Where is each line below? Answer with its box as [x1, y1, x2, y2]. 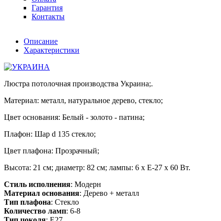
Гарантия [32, 3, 63, 12]
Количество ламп [4, 206, 66, 215]
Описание [24, 37, 58, 45]
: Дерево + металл [79, 188, 139, 197]
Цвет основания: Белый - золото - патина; [4, 112, 145, 121]
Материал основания [4, 188, 79, 197]
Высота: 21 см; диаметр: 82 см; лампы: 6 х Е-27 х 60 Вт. [4, 163, 190, 172]
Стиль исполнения [4, 180, 71, 188]
